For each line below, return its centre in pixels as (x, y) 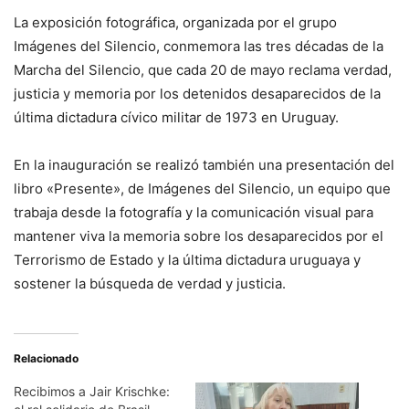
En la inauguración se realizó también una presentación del (204, 165)
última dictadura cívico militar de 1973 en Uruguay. (176, 118)
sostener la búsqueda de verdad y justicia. (150, 284)
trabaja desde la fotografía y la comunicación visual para (194, 213)
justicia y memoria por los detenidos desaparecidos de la (197, 94)
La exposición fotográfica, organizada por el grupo (175, 23)
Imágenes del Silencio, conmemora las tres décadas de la (199, 47)
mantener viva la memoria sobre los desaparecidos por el (199, 236)
